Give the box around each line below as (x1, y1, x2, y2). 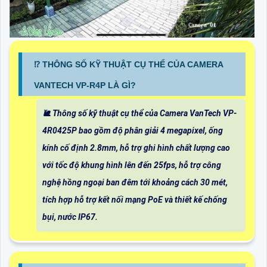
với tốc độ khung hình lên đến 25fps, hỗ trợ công (42, 160, 221, 170)
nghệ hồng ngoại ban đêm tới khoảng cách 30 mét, (42, 178, 228, 188)
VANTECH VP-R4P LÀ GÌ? (34, 80, 136, 91)
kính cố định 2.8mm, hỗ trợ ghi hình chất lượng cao (42, 143, 230, 153)
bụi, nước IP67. (42, 212, 98, 222)
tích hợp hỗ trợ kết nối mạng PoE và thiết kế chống (42, 195, 227, 205)
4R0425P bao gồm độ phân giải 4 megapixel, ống (42, 126, 223, 136)
